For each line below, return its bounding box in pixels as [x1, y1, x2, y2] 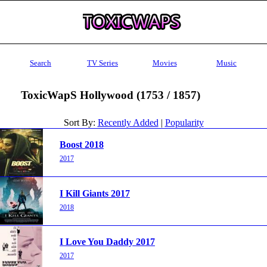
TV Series [87, 58, 118, 67]
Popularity [164, 117, 204, 128]
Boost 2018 [60, 139, 104, 150]
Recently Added [97, 117, 159, 128]
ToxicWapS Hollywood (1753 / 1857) [20, 88, 200, 101]
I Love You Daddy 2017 [60, 237, 155, 247]
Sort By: [63, 117, 98, 128]
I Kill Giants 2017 [60, 188, 130, 198]
